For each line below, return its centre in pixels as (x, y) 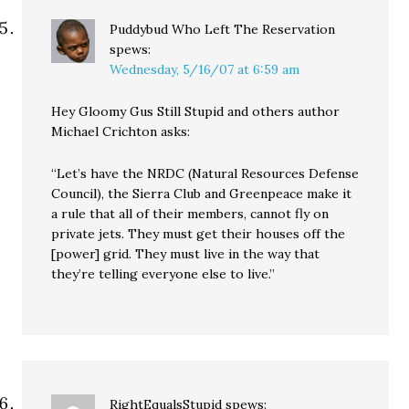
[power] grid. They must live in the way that (186, 254)
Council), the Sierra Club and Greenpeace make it (202, 194)
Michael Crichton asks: (121, 131)
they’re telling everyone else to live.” (163, 274)
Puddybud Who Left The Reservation (223, 29)
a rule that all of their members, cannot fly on (190, 214)
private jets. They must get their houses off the (199, 234)
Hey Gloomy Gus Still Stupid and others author (196, 111)
